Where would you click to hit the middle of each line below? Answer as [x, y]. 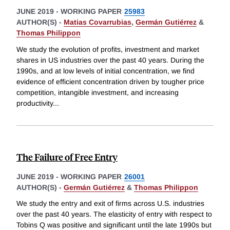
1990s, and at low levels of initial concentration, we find [106, 71]
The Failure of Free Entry [67, 157]
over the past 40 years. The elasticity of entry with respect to [114, 214]
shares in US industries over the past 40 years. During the [110, 60]
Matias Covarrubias [98, 22]
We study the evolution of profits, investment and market [108, 49]
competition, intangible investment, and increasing [98, 92]
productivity [35, 103]
